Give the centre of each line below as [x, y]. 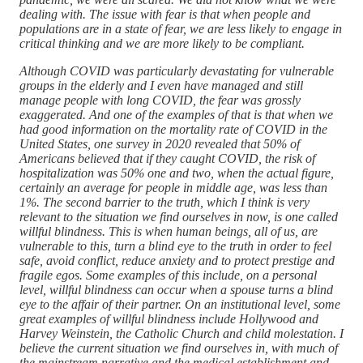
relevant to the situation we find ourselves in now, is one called [179, 216]
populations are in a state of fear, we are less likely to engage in [181, 28]
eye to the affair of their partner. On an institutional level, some [180, 304]
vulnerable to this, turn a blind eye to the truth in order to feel [175, 246]
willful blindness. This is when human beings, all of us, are [169, 231]
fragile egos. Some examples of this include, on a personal [168, 275]
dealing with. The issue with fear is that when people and [165, 14]
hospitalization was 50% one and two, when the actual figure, [177, 173]
